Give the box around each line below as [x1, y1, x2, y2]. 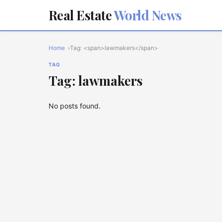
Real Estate [49, 6, 112, 24]
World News [111, 6, 182, 24]
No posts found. [49, 102, 101, 110]
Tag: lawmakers [49, 72, 143, 89]
